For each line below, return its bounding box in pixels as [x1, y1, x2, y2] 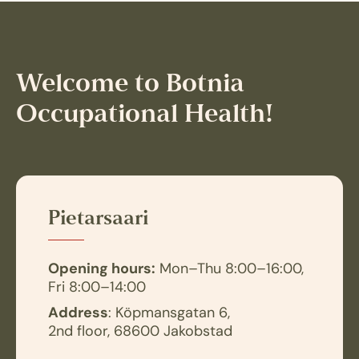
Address [48, 306, 108, 321]
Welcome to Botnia [16, 72, 244, 98]
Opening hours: [48, 262, 155, 277]
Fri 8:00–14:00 [48, 280, 146, 296]
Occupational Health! [16, 103, 273, 128]
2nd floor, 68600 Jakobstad [48, 325, 232, 340]
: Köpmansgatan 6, [108, 306, 230, 321]
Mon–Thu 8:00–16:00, [155, 262, 304, 277]
